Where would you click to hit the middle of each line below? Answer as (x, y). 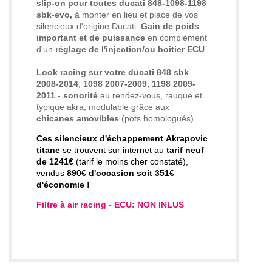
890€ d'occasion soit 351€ (121, 173)
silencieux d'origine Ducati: (89, 26)
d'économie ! (63, 184)
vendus (52, 173)
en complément (176, 37)
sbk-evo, (54, 14)
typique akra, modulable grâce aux (103, 107)
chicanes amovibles (78, 118)
